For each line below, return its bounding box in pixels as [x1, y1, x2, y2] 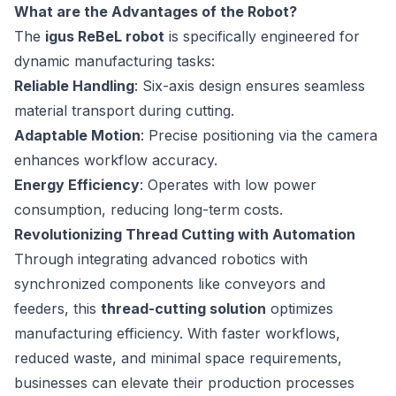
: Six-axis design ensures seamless [134, 77, 365, 95]
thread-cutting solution [101, 300, 266, 318]
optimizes [266, 300, 333, 318]
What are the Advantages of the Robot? [14, 3, 297, 21]
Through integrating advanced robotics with [14, 250, 308, 269]
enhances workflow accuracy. [14, 151, 217, 170]
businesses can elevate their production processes [14, 374, 354, 392]
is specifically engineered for [164, 27, 360, 46]
